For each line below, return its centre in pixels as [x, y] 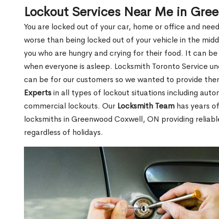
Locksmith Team [146, 106]
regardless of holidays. [64, 132]
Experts [38, 92]
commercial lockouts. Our [71, 106]
